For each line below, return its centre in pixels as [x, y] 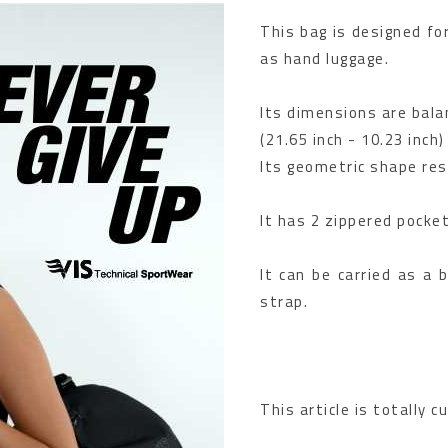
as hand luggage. [324, 58]
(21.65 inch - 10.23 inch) [352, 139]
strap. [284, 301]
